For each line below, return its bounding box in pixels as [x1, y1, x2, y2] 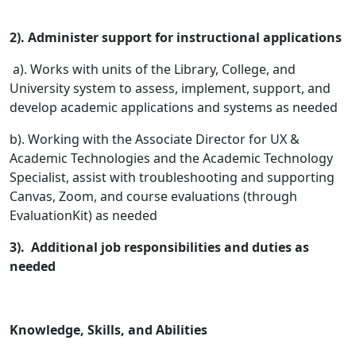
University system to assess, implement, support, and [10, 79, 331, 98]
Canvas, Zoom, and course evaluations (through [10, 188, 297, 206]
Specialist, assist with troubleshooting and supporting [10, 168, 335, 187]
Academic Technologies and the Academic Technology [10, 149, 333, 168]
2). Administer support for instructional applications [10, 29, 342, 47]
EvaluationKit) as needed [10, 207, 157, 225]
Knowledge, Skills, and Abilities [10, 321, 207, 339]
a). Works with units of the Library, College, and [10, 60, 296, 79]
